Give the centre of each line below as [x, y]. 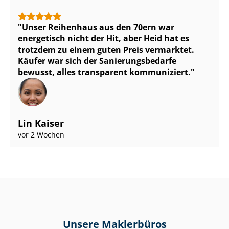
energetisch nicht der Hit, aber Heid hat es [104, 39]
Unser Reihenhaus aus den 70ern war [98, 27]
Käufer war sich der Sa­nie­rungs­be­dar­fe [97, 61]
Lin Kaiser [41, 123]
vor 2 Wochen [41, 135]
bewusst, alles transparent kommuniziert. [104, 72]
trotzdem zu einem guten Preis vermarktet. [106, 50]
